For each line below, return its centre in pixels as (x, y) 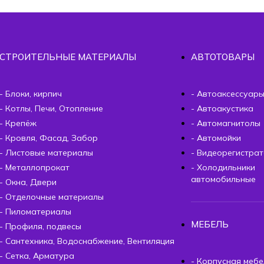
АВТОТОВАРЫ (222, 57)
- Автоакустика (222, 108)
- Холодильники (223, 167)
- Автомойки (216, 138)
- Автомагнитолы (225, 123)
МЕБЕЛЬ (209, 224)
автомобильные (223, 179)
